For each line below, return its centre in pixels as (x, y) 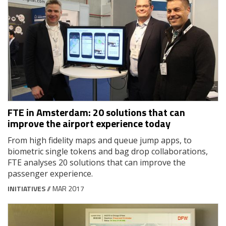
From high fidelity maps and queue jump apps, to (100, 140)
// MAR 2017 (65, 188)
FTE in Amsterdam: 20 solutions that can (96, 112)
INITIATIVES (26, 188)
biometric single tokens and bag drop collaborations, (108, 151)
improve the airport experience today (89, 123)
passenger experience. (50, 173)
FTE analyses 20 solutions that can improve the (97, 162)
